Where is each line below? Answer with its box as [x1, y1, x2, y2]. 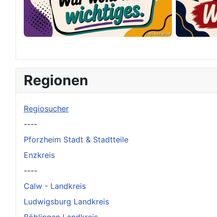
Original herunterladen [51, 71, 116, 79]
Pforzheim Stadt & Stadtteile [24, 134, 128, 144]
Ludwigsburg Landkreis [24, 196, 109, 206]
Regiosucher [24, 103, 69, 113]
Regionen [24, 71, 88, 89]
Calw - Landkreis [24, 181, 86, 191]
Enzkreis [24, 150, 55, 160]
